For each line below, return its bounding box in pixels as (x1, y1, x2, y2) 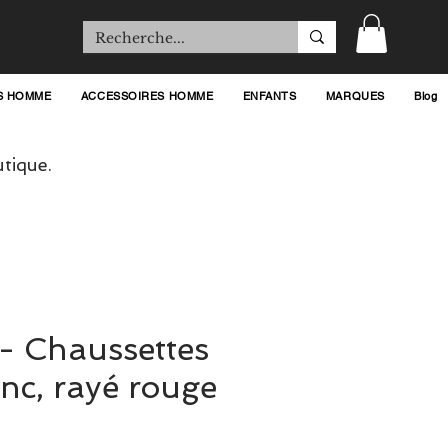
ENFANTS (242, 89, 297, 103)
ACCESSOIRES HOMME (80, 89, 214, 103)
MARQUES (325, 89, 385, 103)
